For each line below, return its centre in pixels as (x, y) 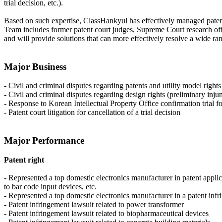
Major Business (35, 66)
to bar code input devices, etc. (50, 186)
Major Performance (44, 140)
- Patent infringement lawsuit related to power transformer (94, 204)
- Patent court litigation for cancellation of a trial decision (92, 112)
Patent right (24, 160)
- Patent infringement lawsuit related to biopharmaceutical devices (106, 213)
